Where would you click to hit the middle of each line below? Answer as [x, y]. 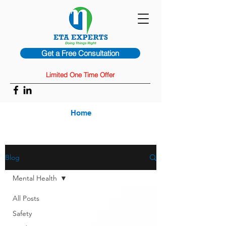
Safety [22, 213]
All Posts [26, 198]
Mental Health [35, 178]
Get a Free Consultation [80, 53]
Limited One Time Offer [80, 75]
